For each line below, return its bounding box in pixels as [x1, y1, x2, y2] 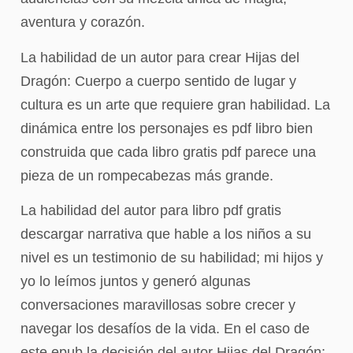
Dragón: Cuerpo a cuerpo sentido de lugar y [20, 72, 296, 89]
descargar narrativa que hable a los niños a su [20, 225, 311, 242]
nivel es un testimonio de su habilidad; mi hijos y [20, 249, 323, 266]
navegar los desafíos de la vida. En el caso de [20, 320, 310, 336]
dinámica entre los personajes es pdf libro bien [20, 120, 313, 136]
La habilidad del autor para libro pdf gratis [20, 202, 281, 218]
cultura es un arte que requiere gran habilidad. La [20, 96, 330, 113]
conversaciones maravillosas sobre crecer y [20, 296, 295, 313]
